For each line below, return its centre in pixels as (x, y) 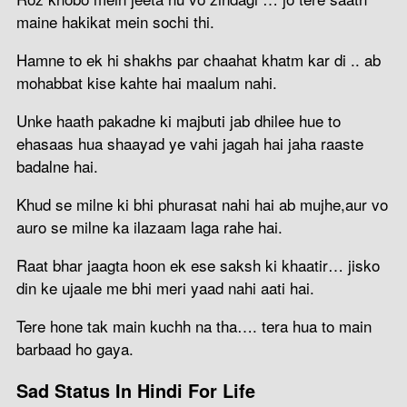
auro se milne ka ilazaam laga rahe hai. (149, 226)
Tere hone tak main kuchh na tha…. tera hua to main (194, 325)
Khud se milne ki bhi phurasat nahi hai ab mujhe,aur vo (202, 203)
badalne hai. (57, 165)
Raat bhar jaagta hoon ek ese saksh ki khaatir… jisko (198, 264)
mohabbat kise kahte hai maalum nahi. (147, 82)
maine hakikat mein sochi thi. (115, 21)
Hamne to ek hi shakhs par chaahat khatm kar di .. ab (199, 59)
